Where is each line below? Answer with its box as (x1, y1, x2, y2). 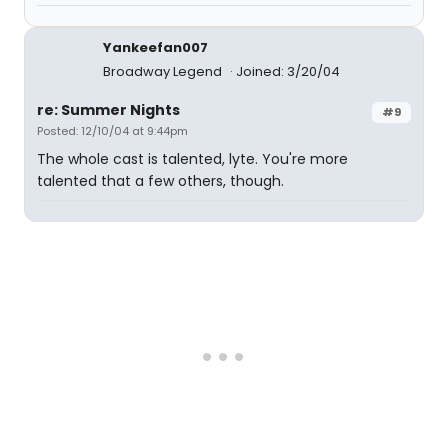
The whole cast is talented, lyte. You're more (37, 149, 348, 170)
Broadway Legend (103, 62, 225, 82)
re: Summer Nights (37, 100, 180, 121)
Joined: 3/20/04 (236, 62, 340, 82)
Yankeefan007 (103, 38, 208, 58)
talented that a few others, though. (37, 171, 284, 192)
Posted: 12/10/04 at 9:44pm (37, 123, 188, 140)
